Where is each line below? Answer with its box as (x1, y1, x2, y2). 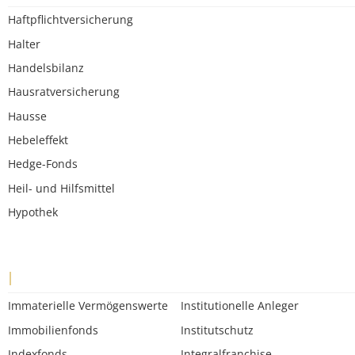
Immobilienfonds (8, 322, 98, 338)
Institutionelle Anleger (181, 298, 300, 314)
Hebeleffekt (8, 132, 68, 148)
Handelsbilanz (8, 59, 84, 75)
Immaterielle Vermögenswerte (8, 298, 168, 314)
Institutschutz (181, 322, 254, 338)
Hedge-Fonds (8, 156, 78, 172)
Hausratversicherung (8, 84, 120, 100)
